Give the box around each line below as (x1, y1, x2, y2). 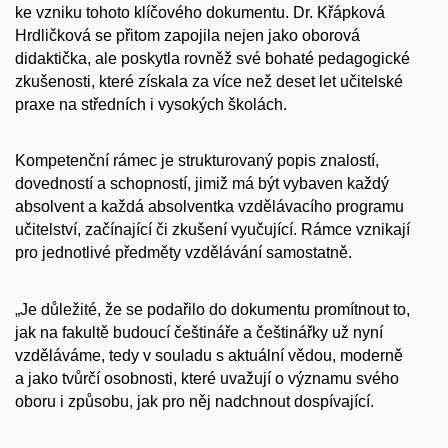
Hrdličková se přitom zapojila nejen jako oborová (15, 26, 360, 44)
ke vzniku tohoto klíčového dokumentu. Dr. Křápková (15, 3, 385, 21)
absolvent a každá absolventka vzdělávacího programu (15, 198, 404, 216)
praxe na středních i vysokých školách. (15, 95, 287, 113)
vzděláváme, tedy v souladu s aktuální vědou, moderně (15, 346, 403, 364)
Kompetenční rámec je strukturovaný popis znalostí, (15, 152, 379, 170)
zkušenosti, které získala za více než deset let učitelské (15, 72, 403, 90)
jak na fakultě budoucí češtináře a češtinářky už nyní (15, 323, 383, 341)
